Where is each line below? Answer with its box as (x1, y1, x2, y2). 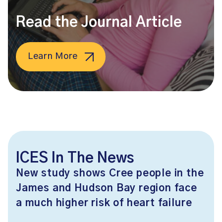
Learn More (28, 52, 78, 61)
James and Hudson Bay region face (16, 183, 197, 193)
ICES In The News (16, 151, 134, 166)
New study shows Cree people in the (16, 168, 204, 178)
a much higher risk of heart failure (16, 198, 192, 208)
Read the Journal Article (16, 15, 182, 30)
